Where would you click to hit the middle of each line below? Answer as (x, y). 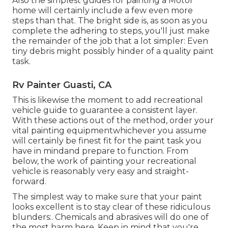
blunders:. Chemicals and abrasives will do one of (110, 217)
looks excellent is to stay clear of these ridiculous (111, 207)
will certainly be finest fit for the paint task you (107, 141)
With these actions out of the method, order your (113, 121)
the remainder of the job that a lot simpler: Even (110, 41)
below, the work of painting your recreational (104, 161)
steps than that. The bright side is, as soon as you (110, 21)
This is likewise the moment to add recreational (108, 100)
